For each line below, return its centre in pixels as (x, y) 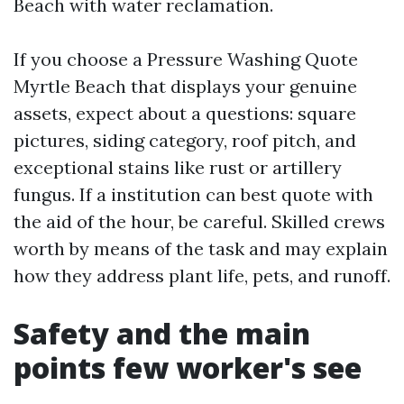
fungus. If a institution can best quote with (193, 194)
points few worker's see (188, 367)
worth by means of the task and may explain (201, 248)
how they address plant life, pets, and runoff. (202, 275)
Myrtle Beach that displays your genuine (185, 86)
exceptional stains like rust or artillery (178, 167)
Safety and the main (162, 333)
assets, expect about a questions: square (185, 113)
